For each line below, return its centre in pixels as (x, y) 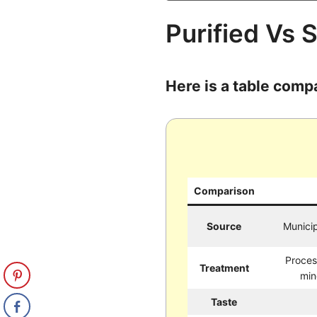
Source (224, 226)
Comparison (224, 190)
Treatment (224, 267)
